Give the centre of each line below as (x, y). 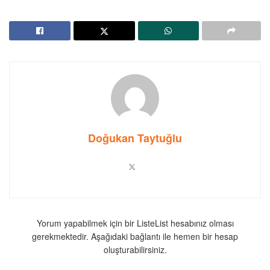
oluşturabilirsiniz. (135, 250)
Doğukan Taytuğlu (135, 138)
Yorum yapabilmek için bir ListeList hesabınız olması (135, 223)
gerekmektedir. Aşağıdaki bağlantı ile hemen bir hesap (135, 237)
